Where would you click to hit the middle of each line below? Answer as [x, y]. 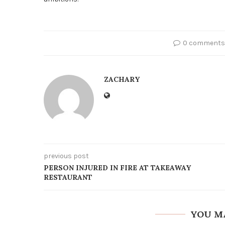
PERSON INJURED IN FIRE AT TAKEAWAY [117, 167]
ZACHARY [122, 79]
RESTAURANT [68, 177]
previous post [66, 156]
